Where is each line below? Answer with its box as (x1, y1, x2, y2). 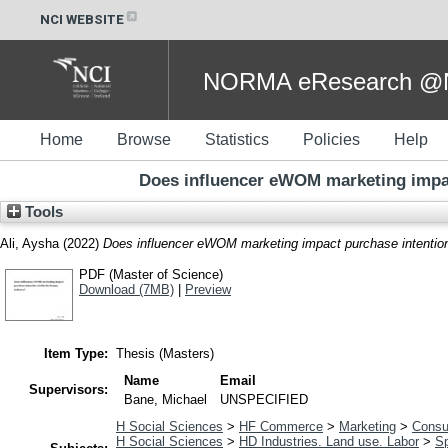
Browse (117, 131, 171, 148)
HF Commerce (239, 419, 323, 435)
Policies (303, 131, 360, 148)
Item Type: (44, 346, 108, 362)
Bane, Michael (124, 392, 208, 408)
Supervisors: (29, 382, 108, 398)
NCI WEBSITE (40, 11, 124, 27)
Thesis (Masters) (116, 346, 214, 362)
